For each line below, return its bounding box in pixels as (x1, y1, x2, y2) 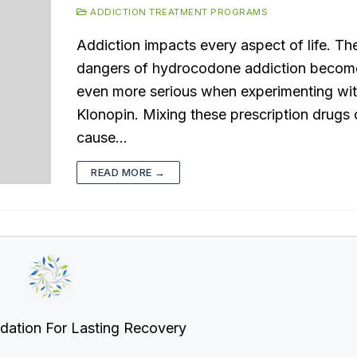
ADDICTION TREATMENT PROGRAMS (87, 6, 268, 18)
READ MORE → (91, 165, 166, 178)
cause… (76, 128, 127, 146)
